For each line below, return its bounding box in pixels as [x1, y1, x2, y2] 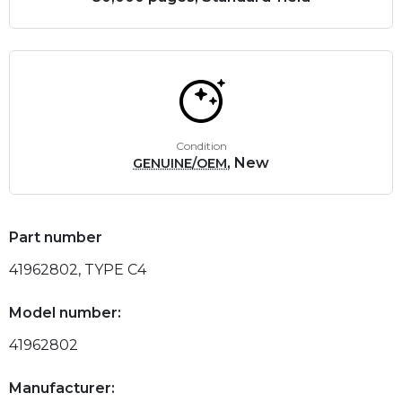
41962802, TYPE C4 [9, 260, 146, 278]
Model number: [9, 303, 121, 321]
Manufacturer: [9, 379, 115, 397]
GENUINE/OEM [133, 154, 227, 171]
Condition [175, 138, 227, 153]
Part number [9, 228, 102, 246]
